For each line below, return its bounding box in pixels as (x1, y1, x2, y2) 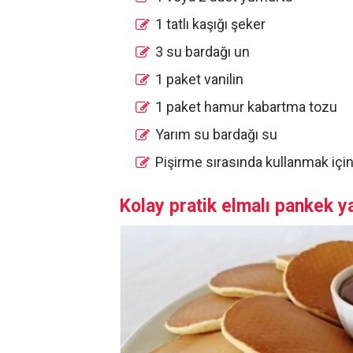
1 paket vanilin (155, 70, 243, 87)
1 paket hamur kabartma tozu (155, 98, 337, 115)
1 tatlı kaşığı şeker (155, 15, 266, 32)
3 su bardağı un (155, 43, 250, 60)
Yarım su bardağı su (155, 125, 277, 143)
